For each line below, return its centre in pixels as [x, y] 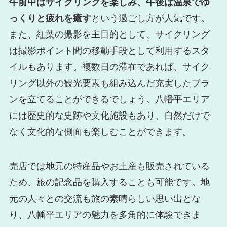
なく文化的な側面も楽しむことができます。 [100, 131]
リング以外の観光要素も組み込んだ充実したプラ [109, 83]
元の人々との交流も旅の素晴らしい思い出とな [105, 198]
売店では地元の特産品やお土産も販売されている [109, 166]
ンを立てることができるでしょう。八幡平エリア [109, 99]
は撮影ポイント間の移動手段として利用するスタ [109, 50]
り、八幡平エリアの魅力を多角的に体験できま [105, 215]
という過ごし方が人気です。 [150, 18]
